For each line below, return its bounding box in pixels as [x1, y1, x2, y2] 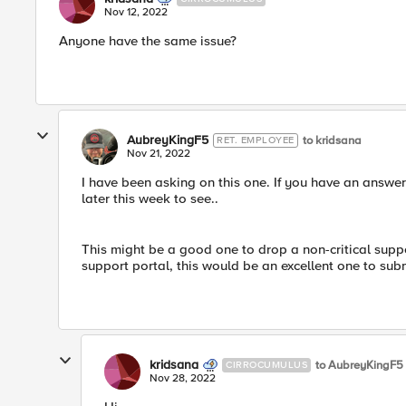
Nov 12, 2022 [104, 5, 168, 19]
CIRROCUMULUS [226, 359, 307, 371]
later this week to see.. [82, 190, 218, 207]
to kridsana [302, 132, 362, 148]
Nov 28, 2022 [150, 372, 216, 385]
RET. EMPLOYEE [217, 134, 295, 146]
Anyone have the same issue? [59, 33, 237, 49]
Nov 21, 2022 [127, 147, 190, 160]
